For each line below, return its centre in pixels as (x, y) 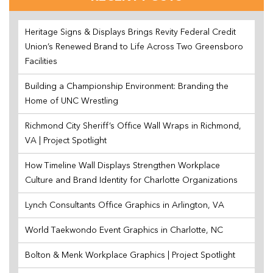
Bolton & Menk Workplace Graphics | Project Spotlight (130, 255)
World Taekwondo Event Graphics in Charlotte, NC (124, 230)
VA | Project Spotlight (66, 140)
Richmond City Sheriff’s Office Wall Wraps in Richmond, (133, 126)
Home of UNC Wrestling (72, 101)
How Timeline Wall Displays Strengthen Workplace (122, 165)
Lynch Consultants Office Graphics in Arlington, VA (125, 205)
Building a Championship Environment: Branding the (127, 86)
